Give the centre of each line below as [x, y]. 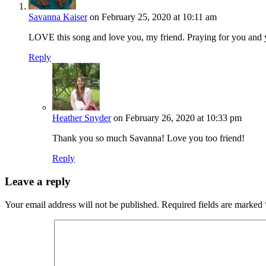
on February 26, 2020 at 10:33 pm [178, 118]
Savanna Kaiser [58, 17]
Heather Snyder [82, 118]
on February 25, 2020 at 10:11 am [153, 17]
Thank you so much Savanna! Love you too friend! [148, 138]
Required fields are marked [213, 204]
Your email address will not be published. [82, 204]
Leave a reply [38, 182]
